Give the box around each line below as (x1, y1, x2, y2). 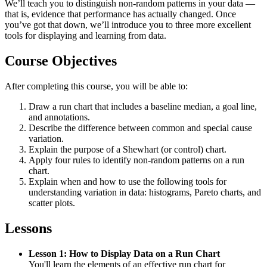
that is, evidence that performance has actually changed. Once (5, 9, 236, 20)
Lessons (5, 221, 52, 237)
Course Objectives (5, 53, 117, 69)
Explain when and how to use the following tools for (29, 176, 226, 187)
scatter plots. (29, 198, 77, 209)
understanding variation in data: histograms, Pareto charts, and (29, 187, 261, 198)
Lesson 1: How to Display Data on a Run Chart (29, 248, 220, 259)
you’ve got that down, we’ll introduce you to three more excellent (5, 20, 251, 30)
